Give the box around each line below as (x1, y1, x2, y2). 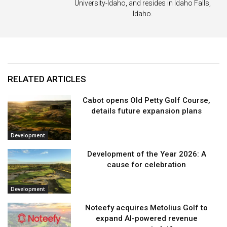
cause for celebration (107, 160, 186, 170)
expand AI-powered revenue (95, 213, 198, 223)
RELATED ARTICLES (8, 74, 86, 85)
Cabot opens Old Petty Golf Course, (83, 96, 211, 105)
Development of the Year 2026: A (87, 149, 206, 159)
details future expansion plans (91, 106, 202, 116)
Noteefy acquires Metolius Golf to (85, 203, 208, 212)
